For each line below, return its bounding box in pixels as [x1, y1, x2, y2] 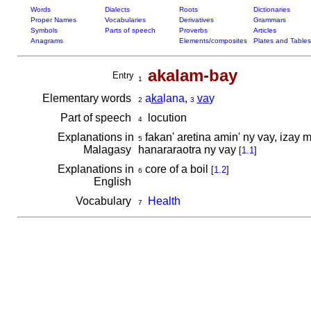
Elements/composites [178, 37, 247, 44]
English [93, 176, 134, 187]
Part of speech [60, 112, 134, 124]
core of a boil [142, 163, 211, 175]
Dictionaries [253, 6, 290, 13]
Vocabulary [75, 195, 134, 207]
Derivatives [178, 16, 214, 24]
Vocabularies [104, 16, 146, 24]
